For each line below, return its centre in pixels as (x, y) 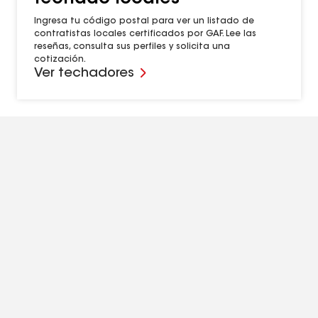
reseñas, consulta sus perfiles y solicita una (132, 47)
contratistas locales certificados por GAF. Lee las (145, 34)
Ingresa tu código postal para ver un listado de (144, 22)
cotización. (60, 60)
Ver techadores (84, 74)
